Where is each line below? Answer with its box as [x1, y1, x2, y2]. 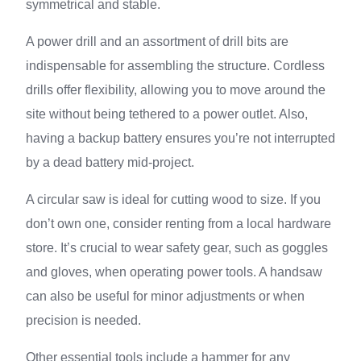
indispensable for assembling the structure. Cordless [26, 59, 325, 73]
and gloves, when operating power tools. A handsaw [26, 265, 322, 279]
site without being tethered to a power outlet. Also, [26, 107, 308, 121]
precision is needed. [26, 313, 141, 327]
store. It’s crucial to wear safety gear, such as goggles [26, 241, 328, 255]
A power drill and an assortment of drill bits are [26, 35, 288, 48]
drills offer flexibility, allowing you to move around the [26, 83, 326, 97]
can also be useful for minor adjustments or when [26, 289, 305, 303]
